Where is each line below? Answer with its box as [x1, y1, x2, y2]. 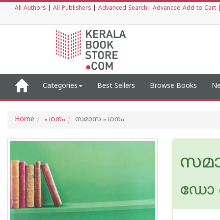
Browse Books [150, 82, 197, 90]
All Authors [15, 5, 46, 12]
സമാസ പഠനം [75, 115, 124, 124]
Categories [43, 82, 78, 90]
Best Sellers [97, 82, 135, 90]
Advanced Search [98, 5, 147, 12]
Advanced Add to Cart [153, 5, 216, 12]
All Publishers [53, 5, 91, 12]
